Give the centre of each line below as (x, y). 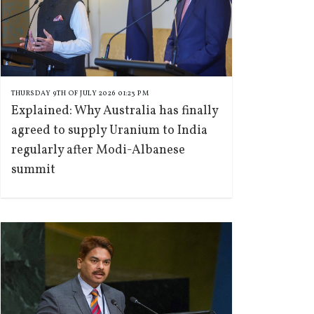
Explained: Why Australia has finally (115, 111)
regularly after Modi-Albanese (98, 150)
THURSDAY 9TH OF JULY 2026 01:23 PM (80, 93)
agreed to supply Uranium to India (109, 131)
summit (33, 170)
